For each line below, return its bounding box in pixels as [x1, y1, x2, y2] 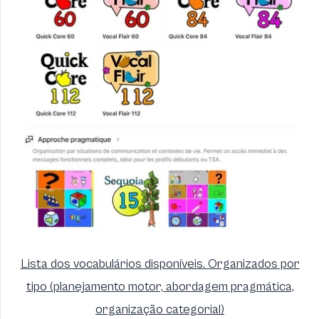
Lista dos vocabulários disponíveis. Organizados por [20, 256, 300, 272]
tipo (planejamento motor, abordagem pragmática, [26, 279, 294, 295]
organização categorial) [95, 302, 224, 318]
